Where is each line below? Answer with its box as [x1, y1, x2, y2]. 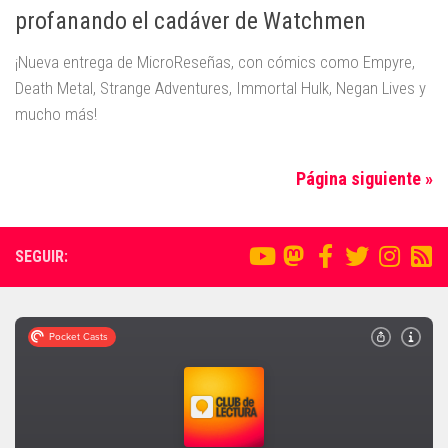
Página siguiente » [296, 167, 433, 189]
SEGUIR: [15, 246, 68, 266]
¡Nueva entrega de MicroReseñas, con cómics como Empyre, [15, 51, 415, 72]
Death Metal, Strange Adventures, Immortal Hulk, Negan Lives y [15, 77, 426, 98]
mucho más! [15, 103, 97, 124]
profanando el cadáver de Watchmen [15, 6, 366, 35]
